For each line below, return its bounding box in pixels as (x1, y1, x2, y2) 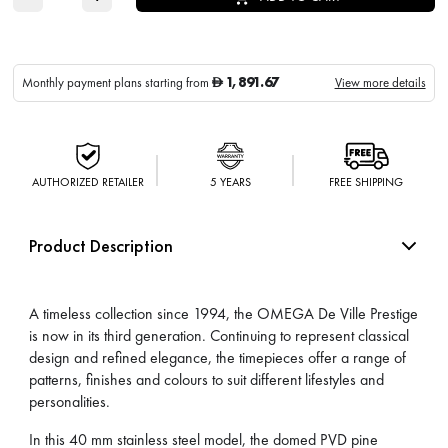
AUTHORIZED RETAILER (31, 173, 144, 190)
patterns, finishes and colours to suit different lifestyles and (29, 368, 385, 390)
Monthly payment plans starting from (22, 73, 213, 91)
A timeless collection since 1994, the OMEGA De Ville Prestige (29, 302, 419, 324)
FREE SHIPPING (329, 173, 404, 190)
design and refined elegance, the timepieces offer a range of (29, 346, 407, 368)
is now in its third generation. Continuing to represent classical (29, 324, 410, 346)
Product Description (29, 233, 174, 257)
